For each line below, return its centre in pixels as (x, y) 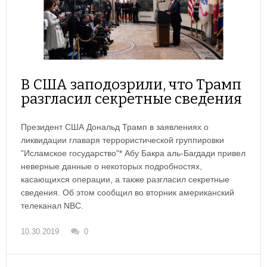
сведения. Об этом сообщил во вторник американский (128, 193)
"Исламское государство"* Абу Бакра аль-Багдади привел (133, 153)
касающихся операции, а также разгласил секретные (125, 180)
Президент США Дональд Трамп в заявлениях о (115, 127)
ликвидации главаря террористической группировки (122, 140)
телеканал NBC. (52, 206)
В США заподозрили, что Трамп (131, 85)
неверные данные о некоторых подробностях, (111, 167)
